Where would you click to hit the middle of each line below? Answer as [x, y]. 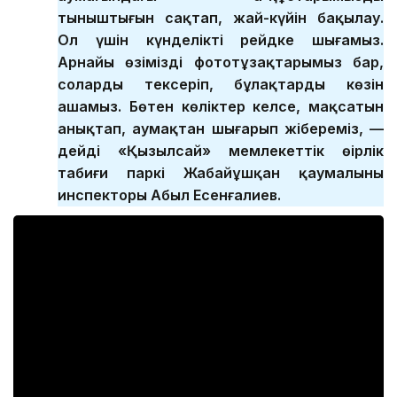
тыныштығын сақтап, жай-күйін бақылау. [221, 17]
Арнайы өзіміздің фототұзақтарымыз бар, [221, 62]
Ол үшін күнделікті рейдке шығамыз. [221, 39]
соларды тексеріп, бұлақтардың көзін [221, 84]
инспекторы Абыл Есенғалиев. [169, 195]
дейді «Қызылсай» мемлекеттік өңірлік [221, 150]
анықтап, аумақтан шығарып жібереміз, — [221, 128]
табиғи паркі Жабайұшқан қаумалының [221, 172]
